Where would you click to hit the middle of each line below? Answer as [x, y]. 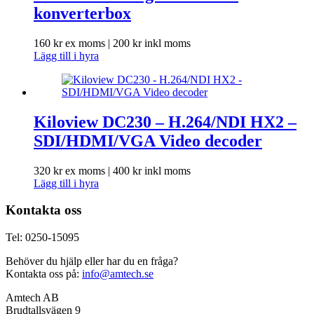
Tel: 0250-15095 [42, 238]
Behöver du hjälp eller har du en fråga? [92, 261]
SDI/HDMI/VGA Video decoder [148, 141]
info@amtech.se [118, 274]
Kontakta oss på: [44, 274]
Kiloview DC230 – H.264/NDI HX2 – [165, 122]
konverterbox [82, 13]
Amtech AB [32, 298]
